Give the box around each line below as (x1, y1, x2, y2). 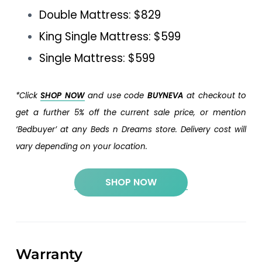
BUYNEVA (147, 89, 184, 101)
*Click (15, 89, 41, 101)
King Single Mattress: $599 (39, 28, 181, 44)
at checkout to (183, 89, 247, 101)
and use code (84, 89, 147, 101)
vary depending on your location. (15, 140, 147, 152)
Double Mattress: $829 (39, 6, 161, 23)
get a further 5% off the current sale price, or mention (15, 106, 247, 118)
